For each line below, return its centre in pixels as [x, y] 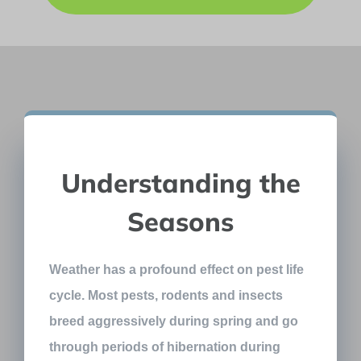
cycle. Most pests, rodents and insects [166, 295]
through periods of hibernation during [165, 346]
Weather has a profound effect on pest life [177, 269]
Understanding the [180, 182]
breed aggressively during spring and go [174, 321]
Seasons [180, 221]
